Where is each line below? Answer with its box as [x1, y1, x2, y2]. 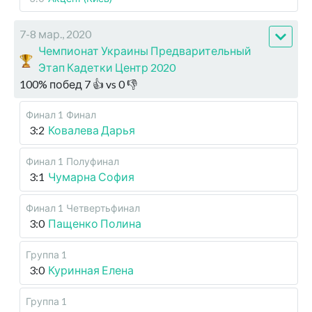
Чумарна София [48, 170, 134, 184]
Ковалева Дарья [48, 123, 135, 137]
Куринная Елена [48, 263, 134, 277]
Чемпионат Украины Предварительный [38, 44, 252, 58]
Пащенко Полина [48, 217, 141, 231]
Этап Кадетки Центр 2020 [38, 61, 176, 75]
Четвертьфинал [66, 202, 140, 214]
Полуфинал [66, 155, 119, 168]
